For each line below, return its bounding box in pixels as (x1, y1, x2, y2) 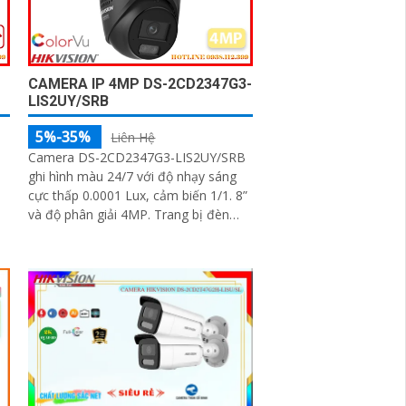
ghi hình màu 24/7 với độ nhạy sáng (28, 168, 237, 186)
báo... (28, 244, 60, 262)
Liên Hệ (111, 129, 156, 147)
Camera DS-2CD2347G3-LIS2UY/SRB (28, 149, 246, 167)
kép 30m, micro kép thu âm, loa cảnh (28, 225, 247, 243)
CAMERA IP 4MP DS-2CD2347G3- (28, 75, 253, 93)
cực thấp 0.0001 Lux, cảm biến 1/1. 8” (28, 187, 248, 205)
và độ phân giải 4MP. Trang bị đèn (28, 206, 155, 224)
